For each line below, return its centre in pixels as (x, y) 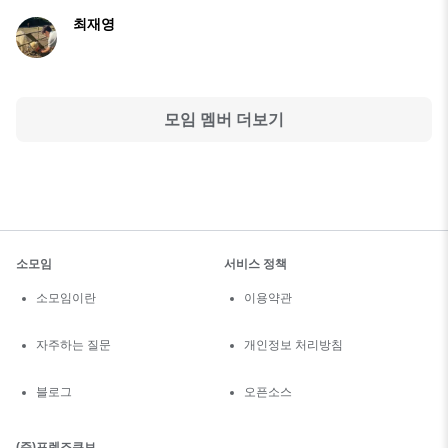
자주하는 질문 (73, 345)
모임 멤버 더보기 (224, 119)
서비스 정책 (255, 264)
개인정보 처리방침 (293, 345)
